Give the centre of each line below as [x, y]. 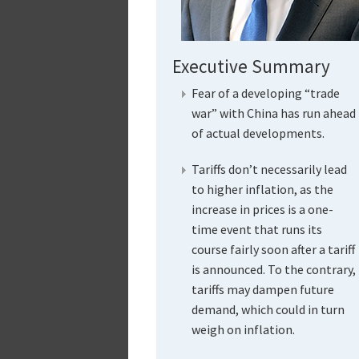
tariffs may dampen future [262, 289]
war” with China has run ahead [273, 113]
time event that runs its [256, 229]
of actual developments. [258, 133]
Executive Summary [251, 66]
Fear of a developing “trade [265, 93]
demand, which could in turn [268, 309]
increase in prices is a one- [262, 209]
